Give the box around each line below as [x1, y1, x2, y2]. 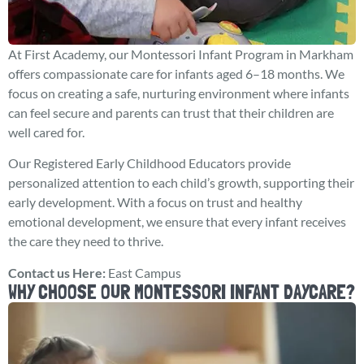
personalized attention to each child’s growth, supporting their [8, 175, 354, 191]
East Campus [108, 264, 181, 280]
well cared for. [8, 124, 84, 141]
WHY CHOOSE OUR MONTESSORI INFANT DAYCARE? [8, 279, 355, 304]
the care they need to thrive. [8, 233, 163, 249]
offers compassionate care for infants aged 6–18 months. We [8, 66, 344, 82]
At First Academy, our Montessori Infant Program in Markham [8, 46, 353, 63]
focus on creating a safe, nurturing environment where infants [8, 85, 349, 102]
